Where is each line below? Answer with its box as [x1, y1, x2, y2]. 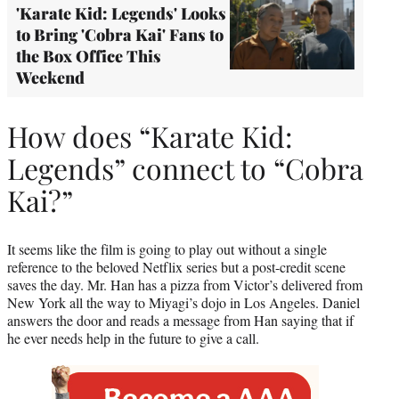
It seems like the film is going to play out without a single [7, 239, 327, 258]
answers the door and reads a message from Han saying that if [7, 310, 354, 330]
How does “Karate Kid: [7, 117, 293, 156]
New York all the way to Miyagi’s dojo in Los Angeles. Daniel [7, 292, 360, 312]
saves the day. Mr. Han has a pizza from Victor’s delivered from [7, 274, 362, 294]
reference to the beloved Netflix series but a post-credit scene [7, 256, 346, 276]
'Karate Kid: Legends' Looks [16, 2, 226, 24]
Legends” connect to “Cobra [7, 149, 363, 188]
